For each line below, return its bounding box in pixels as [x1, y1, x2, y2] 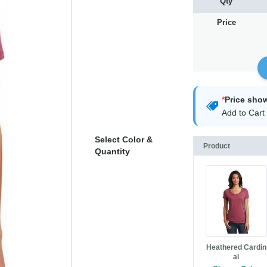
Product [203, 142, 230, 151]
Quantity [94, 147, 130, 157]
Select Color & [94, 135, 153, 145]
